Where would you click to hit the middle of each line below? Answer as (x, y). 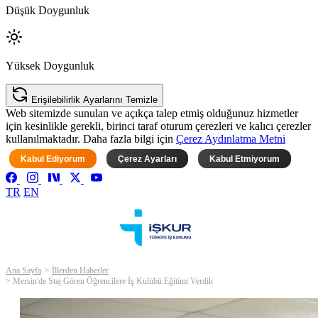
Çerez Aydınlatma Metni (231, 139)
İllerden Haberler (80, 271)
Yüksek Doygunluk (50, 66)
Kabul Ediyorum (53, 159)
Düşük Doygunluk (48, 11)
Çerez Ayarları (147, 159)
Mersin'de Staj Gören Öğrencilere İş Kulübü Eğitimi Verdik (113, 281)
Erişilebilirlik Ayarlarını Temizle (94, 100)
